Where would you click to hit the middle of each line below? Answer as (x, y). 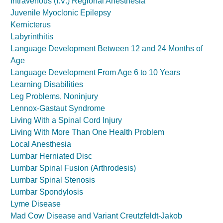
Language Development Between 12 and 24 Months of (107, 49)
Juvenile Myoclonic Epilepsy (61, 13)
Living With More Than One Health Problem (87, 132)
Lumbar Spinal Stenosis (53, 180)
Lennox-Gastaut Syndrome (58, 108)
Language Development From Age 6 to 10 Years (95, 72)
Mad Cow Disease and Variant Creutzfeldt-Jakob (96, 216)
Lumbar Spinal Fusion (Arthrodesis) (73, 168)
